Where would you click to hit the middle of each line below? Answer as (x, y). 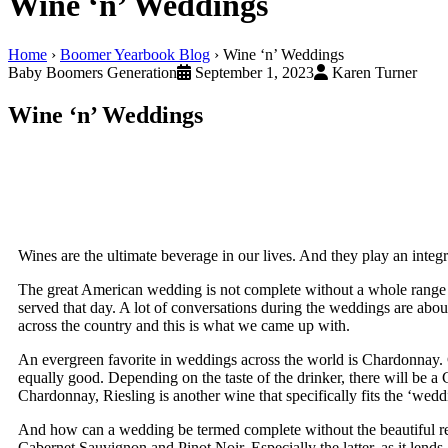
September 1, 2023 (252, 72)
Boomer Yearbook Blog (135, 54)
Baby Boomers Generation (92, 72)
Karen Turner (372, 72)
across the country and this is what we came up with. (184, 325)
